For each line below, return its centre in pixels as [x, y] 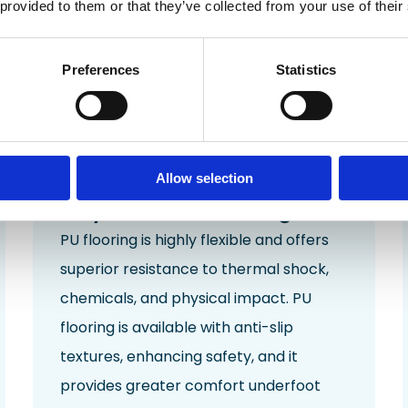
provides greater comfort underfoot [190, 386]
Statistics [306, 69]
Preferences [101, 69]
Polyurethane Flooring [176, 211]
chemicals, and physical [147, 299]
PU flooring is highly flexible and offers [194, 240]
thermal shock [273, 270]
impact [260, 299]
